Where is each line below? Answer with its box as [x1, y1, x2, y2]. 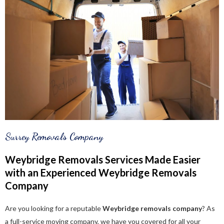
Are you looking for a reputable [5, 203, 102, 212]
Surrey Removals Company [5, 130, 103, 142]
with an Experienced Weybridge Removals [5, 166, 196, 178]
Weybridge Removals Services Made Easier [5, 153, 200, 165]
